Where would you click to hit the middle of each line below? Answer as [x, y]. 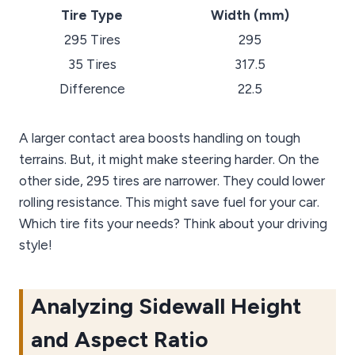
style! [36, 245]
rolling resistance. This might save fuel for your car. [169, 202]
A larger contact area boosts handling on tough [160, 138]
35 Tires [92, 65]
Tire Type [92, 15]
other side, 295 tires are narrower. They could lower [172, 181]
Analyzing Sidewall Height [166, 306]
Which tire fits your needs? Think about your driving [173, 224]
